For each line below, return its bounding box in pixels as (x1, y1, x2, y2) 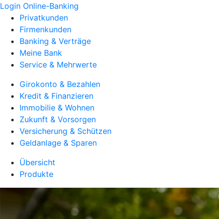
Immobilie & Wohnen (20, 103, 94, 112)
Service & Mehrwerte (20, 60, 97, 69)
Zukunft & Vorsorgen (20, 114, 96, 124)
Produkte (20, 169, 53, 179)
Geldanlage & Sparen (20, 138, 97, 148)
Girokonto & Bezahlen (20, 79, 100, 89)
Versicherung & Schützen (20, 126, 111, 136)
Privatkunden (20, 13, 68, 22)
